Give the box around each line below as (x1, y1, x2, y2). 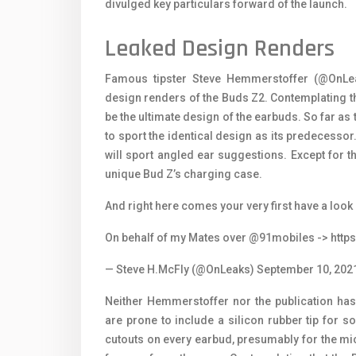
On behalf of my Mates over (105, 231, 249, 245)
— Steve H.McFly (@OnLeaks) (105, 263, 257, 277)
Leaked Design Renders (105, 33, 335, 64)
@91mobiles (249, 231, 315, 245)
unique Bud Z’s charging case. (105, 168, 262, 181)
